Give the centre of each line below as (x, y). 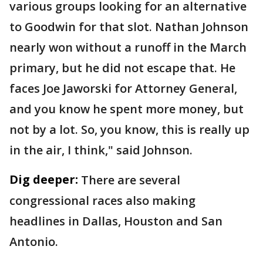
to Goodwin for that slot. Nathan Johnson (129, 27)
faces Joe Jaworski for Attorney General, (123, 88)
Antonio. (37, 242)
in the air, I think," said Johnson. (101, 150)
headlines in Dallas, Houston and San (116, 221)
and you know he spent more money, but (127, 109)
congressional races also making (102, 200)
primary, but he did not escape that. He (122, 68)
